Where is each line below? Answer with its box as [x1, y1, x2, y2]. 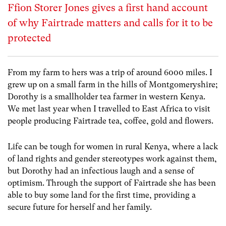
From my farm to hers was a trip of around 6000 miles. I [8, 68, 212, 77]
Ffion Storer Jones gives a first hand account [8, 2, 208, 14]
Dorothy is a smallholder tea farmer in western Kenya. [8, 92, 205, 101]
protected [8, 32, 51, 44]
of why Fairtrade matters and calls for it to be [8, 17, 213, 29]
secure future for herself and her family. [8, 202, 152, 212]
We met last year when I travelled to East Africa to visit [8, 104, 210, 114]
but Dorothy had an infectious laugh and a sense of [8, 166, 194, 176]
